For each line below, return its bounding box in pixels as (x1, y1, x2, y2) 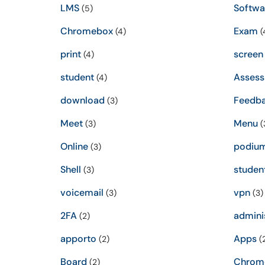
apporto (60, 232, 96, 245)
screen (233, 48, 263, 60)
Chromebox (60, 25, 113, 37)
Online (60, 140, 88, 153)
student (60, 71, 94, 83)
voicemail (60, 186, 104, 199)
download (60, 94, 105, 106)
